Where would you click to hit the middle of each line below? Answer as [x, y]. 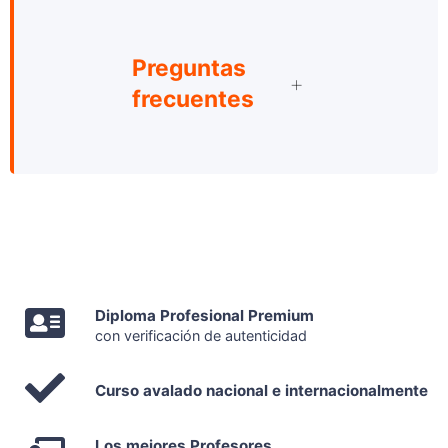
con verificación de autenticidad [201, 335]
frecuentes [193, 98]
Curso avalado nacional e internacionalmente [261, 390]
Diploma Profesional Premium [204, 315]
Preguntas [189, 67]
